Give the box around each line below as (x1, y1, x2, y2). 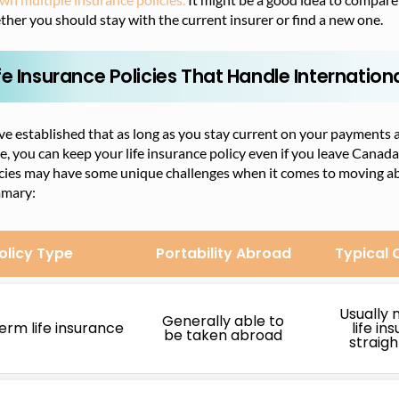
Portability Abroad (155, 243, 291, 264)
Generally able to (162, 311, 284, 331)
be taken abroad (164, 325, 282, 346)
